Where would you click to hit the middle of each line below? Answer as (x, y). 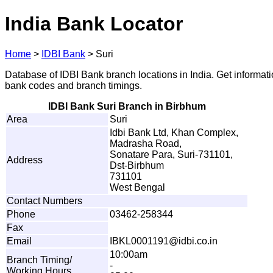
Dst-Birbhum (137, 165)
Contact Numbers (44, 200)
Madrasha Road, (146, 143)
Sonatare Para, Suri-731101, (171, 154)
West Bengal (137, 187)
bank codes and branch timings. (73, 85)
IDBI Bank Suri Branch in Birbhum (127, 106)
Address (25, 160)
